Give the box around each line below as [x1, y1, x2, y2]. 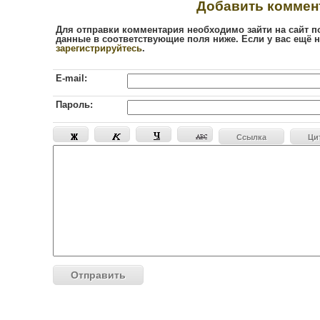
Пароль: [56, 99, 93, 111]
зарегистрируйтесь [56, 43, 142, 54]
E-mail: [56, 73, 87, 84]
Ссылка [236, 133, 266, 142]
